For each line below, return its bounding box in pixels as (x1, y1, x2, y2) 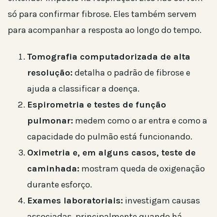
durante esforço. (27, 179, 92, 190)
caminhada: (27, 163, 79, 174)
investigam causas (123, 195, 200, 206)
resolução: (27, 67, 73, 78)
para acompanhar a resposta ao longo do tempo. (8, 24, 201, 35)
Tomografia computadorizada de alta (27, 51, 190, 62)
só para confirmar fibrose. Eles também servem (8, 8, 197, 19)
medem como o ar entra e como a (73, 115, 207, 126)
